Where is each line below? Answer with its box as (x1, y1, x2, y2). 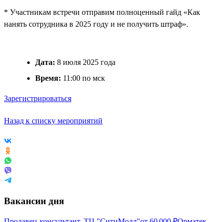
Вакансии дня (4, 195, 64, 206)
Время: (35, 73, 61, 82)
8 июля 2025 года (55, 57, 115, 66)
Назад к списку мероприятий (4, 116, 103, 125)
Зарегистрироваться (4, 94, 71, 103)
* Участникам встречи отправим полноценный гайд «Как (4, 7, 200, 16)
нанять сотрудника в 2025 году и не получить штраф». (4, 19, 188, 28)
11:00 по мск (61, 73, 105, 82)
